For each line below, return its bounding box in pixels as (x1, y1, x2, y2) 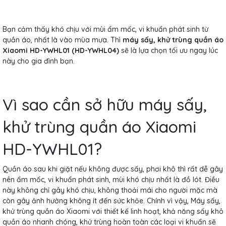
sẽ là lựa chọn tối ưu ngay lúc (119, 45, 218, 55)
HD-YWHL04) (75, 45, 119, 55)
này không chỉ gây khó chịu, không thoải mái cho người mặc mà (3, 185, 217, 195)
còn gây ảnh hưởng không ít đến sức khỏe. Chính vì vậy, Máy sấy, (3, 196, 220, 205)
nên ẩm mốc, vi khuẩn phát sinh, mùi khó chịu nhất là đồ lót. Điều (3, 175, 219, 184)
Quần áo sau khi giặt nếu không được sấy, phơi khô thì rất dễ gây (3, 164, 223, 174)
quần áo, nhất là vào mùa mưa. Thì (3, 35, 123, 44)
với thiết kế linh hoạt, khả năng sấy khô (92, 206, 223, 216)
